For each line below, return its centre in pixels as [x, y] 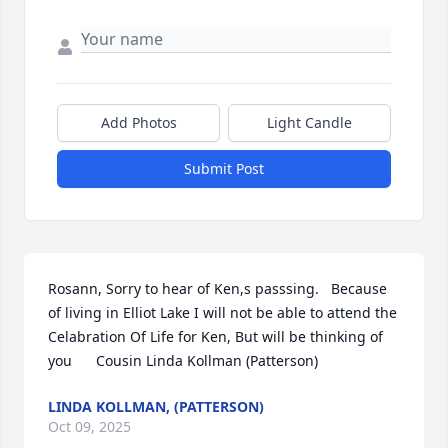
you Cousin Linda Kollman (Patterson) [183, 360]
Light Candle [309, 122]
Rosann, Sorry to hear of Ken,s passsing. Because [217, 288]
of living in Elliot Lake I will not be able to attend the [222, 312]
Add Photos [138, 122]
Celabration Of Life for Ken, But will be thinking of [215, 336]
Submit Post [224, 168]
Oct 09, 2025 [89, 426]
